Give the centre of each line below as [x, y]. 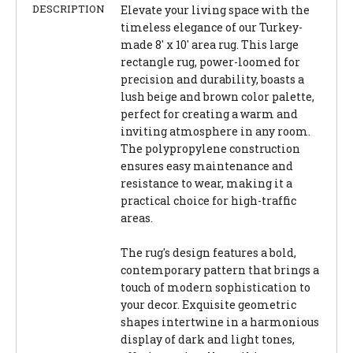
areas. [137, 217]
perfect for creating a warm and [209, 113]
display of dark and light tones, [208, 339]
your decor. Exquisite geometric [208, 304]
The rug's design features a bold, [208, 252]
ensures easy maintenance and [207, 165]
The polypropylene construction [210, 148]
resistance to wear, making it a [206, 183]
